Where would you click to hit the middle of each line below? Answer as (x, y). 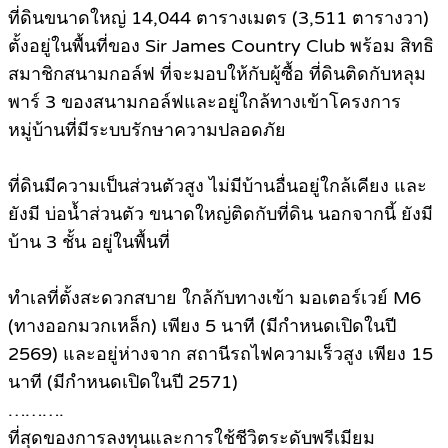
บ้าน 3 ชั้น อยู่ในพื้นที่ (89, 242)
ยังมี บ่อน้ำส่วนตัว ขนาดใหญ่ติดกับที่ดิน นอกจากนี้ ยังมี (220, 214)
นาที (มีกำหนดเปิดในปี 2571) (123, 382)
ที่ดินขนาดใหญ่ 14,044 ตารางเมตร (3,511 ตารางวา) (218, 18)
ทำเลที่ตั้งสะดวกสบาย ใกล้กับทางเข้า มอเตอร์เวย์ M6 (214, 298)
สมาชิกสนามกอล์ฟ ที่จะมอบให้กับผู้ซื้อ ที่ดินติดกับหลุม (217, 74)
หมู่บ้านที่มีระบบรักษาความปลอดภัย (147, 130)
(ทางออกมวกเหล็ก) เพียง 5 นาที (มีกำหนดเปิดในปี (202, 326)
